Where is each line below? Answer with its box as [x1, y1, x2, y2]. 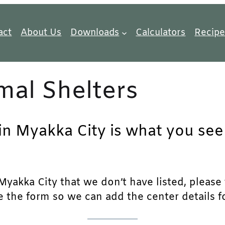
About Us [21, 27, 62, 39]
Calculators [136, 27, 186, 39]
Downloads [70, 27, 120, 39]
